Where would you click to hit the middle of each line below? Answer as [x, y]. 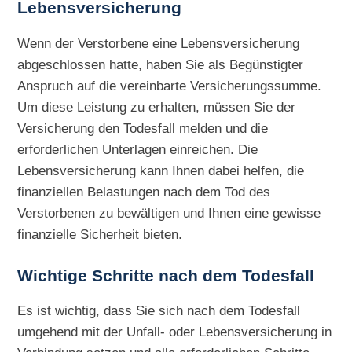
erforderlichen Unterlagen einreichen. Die [138, 149]
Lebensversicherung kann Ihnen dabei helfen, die [161, 170]
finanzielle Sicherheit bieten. [100, 234]
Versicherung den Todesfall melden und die [143, 128]
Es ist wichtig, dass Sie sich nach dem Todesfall [159, 310]
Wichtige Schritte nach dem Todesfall [166, 275]
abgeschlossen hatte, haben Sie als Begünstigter [161, 64]
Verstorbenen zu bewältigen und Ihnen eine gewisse [169, 213]
